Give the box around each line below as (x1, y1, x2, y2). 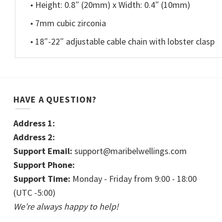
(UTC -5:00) (13, 187, 55, 199)
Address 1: (13, 117, 55, 129)
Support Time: (13, 173, 70, 185)
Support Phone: (13, 159, 75, 171)
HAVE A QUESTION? (13, 93, 97, 105)
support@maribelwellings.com (74, 145, 187, 157)
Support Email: (13, 145, 72, 157)
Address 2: (13, 131, 55, 143)
